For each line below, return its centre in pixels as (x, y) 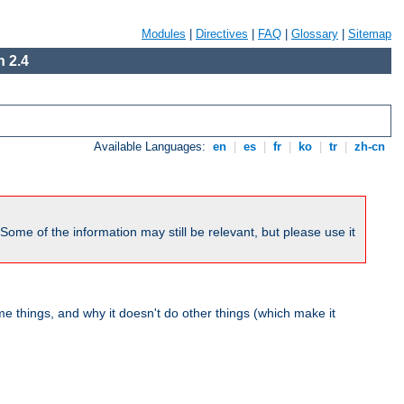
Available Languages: (152, 147)
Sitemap (370, 34)
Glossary (315, 34)
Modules (164, 34)
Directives (222, 34)
